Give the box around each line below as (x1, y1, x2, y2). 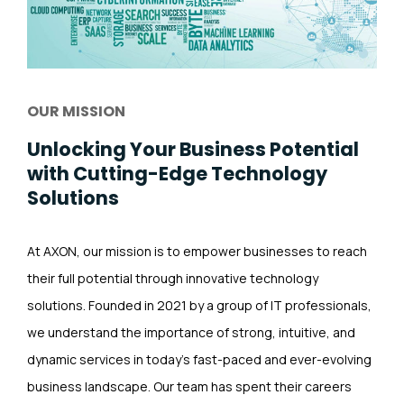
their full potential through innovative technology (27, 269, 318, 287)
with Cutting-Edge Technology (27, 161, 327, 188)
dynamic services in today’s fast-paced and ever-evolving (27, 350, 372, 368)
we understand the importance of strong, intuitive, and (27, 323, 355, 341)
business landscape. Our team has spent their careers (27, 377, 352, 395)
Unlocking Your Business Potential (27, 136, 359, 163)
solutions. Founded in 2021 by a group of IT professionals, (27, 296, 372, 314)
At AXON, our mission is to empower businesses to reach (27, 242, 367, 260)
